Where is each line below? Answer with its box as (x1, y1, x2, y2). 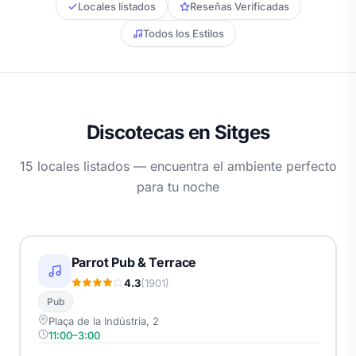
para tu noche (137, 179, 219, 195)
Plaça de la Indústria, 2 (48, 314, 159, 327)
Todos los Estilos (142, 27, 224, 40)
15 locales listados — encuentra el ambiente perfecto (19, 158, 337, 174)
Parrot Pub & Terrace (71, 253, 197, 270)
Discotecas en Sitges (86, 121, 270, 144)
